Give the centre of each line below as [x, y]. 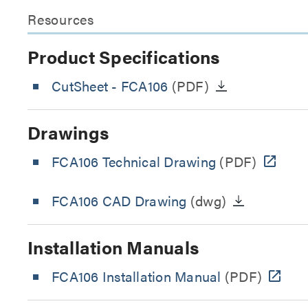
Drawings [68, 132]
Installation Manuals [113, 247]
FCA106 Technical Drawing [134, 161]
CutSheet [82, 85]
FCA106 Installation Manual [136, 276]
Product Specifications [124, 56]
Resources [61, 19]
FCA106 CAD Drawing [119, 200]
